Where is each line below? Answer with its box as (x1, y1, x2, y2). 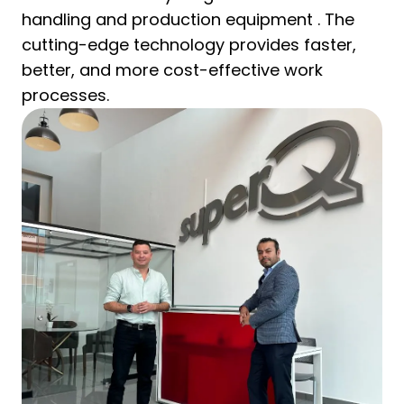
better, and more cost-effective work (22, 59, 323, 81)
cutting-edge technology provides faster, (22, 33, 356, 56)
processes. (22, 84, 109, 106)
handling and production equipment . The (22, 8, 354, 31)
